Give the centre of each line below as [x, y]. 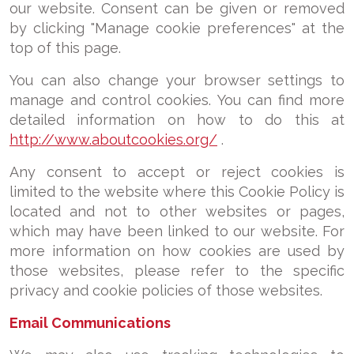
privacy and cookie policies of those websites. [166, 290]
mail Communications [94, 323]
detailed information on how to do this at [177, 120]
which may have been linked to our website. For [177, 231]
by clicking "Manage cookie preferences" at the [177, 28]
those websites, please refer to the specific [177, 271]
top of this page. [65, 48]
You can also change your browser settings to [177, 80]
